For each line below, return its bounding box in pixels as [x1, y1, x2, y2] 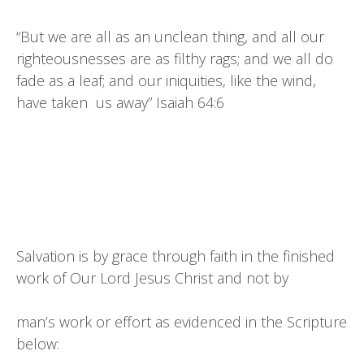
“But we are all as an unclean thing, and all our [16, 27, 324, 46]
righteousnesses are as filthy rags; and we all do [16, 49, 333, 68]
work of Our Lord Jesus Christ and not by [16, 268, 288, 288]
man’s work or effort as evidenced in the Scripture [16, 312, 347, 331]
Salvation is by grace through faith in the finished [16, 246, 335, 266]
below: [16, 334, 59, 353]
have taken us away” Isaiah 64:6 [16, 93, 228, 112]
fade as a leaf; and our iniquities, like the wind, [16, 71, 316, 90]
